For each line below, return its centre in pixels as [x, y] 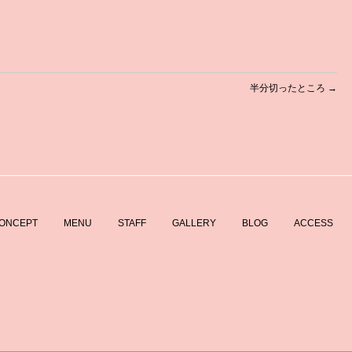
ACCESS [313, 224]
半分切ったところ [289, 88]
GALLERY [194, 224]
